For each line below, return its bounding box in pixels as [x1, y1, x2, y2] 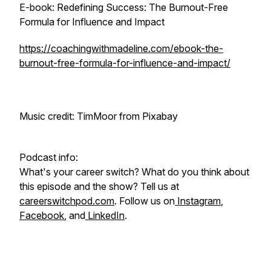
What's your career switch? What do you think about [19, 166, 249, 178]
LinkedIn [85, 209, 125, 221]
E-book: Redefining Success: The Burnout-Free [19, 1, 228, 13]
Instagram [175, 195, 221, 207]
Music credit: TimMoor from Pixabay [19, 110, 180, 122]
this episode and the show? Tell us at [19, 180, 179, 192]
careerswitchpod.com [19, 195, 114, 207]
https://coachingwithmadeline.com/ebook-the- [19, 42, 223, 54]
